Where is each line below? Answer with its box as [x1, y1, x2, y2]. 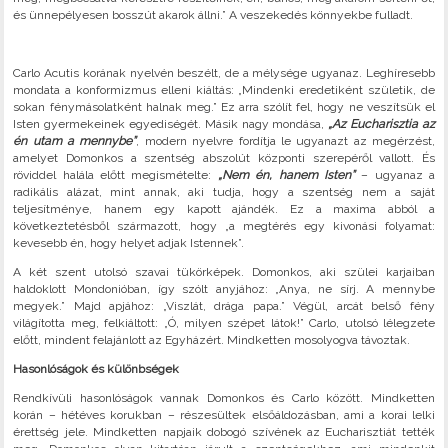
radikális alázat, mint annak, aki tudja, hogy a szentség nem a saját [13, 185, 435, 200]
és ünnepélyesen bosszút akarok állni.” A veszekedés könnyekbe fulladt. [13, 8, 414, 23]
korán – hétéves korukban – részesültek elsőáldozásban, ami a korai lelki [13, 408, 435, 423]
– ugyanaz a [354, 168, 435, 183]
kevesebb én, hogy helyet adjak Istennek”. [13, 236, 245, 251]
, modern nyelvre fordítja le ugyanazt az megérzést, [136, 134, 435, 149]
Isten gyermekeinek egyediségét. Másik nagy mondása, [13, 117, 329, 132]
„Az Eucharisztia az [328, 117, 435, 132]
